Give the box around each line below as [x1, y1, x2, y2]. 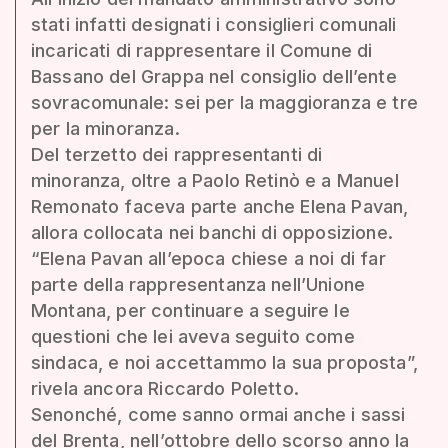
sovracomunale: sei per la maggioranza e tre [31, 91, 418, 113]
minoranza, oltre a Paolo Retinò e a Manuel [31, 169, 399, 191]
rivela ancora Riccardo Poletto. [31, 377, 299, 399]
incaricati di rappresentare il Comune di [31, 39, 373, 61]
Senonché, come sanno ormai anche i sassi [31, 403, 406, 425]
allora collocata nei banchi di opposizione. [31, 221, 393, 243]
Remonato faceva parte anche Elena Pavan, [31, 195, 409, 217]
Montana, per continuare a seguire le [31, 299, 350, 321]
